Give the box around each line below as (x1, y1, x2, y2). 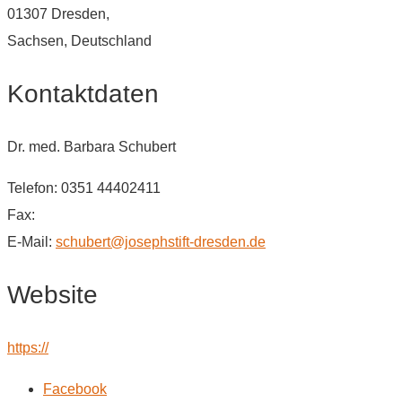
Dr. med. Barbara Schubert (7, 138, 176, 154)
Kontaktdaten (7, 79, 159, 108)
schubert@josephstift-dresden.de (56, 233, 266, 249)
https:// (7, 339, 48, 355)
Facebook (43, 380, 107, 397)
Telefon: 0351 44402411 (7, 179, 161, 196)
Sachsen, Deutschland (7, 32, 152, 48)
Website (7, 280, 98, 309)
